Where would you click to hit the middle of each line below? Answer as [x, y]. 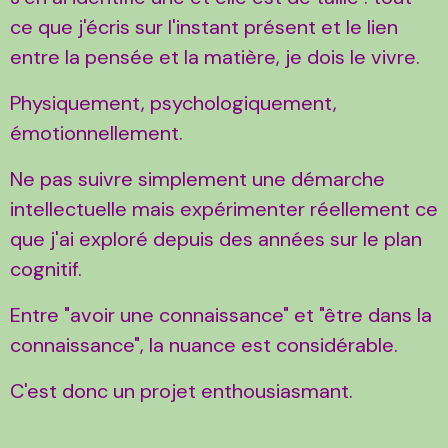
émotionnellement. [96, 132]
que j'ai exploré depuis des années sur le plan [216, 238]
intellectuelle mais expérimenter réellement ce [224, 208]
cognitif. [46, 268]
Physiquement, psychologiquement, [173, 102]
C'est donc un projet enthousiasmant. [181, 390]
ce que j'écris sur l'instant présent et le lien [204, 26]
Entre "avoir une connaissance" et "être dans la [221, 314]
